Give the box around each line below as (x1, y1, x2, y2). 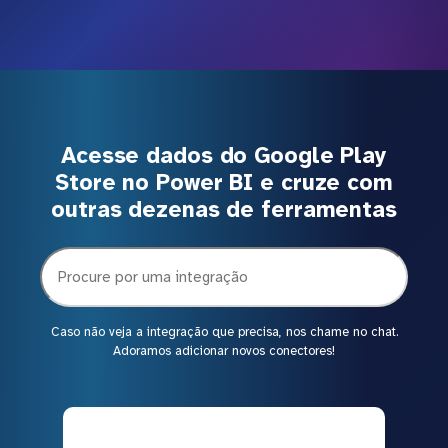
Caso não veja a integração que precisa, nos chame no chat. (50, 323, 398, 340)
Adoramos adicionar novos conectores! (113, 342, 335, 359)
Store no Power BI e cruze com (55, 168, 393, 196)
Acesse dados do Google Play (61, 141, 387, 169)
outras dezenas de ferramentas (51, 195, 397, 223)
